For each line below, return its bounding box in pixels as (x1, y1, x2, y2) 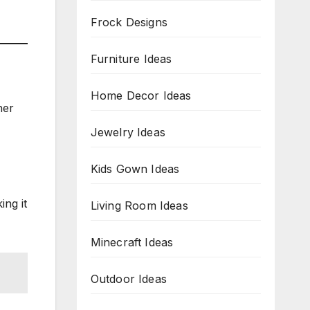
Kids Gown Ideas (90, 162, 180, 176)
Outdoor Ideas (90, 272, 167, 286)
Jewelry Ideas (90, 125, 166, 139)
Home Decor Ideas (90, 89, 192, 102)
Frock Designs (90, 15, 168, 29)
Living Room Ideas (90, 199, 188, 212)
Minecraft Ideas (90, 235, 174, 249)
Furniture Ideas (90, 52, 172, 66)
